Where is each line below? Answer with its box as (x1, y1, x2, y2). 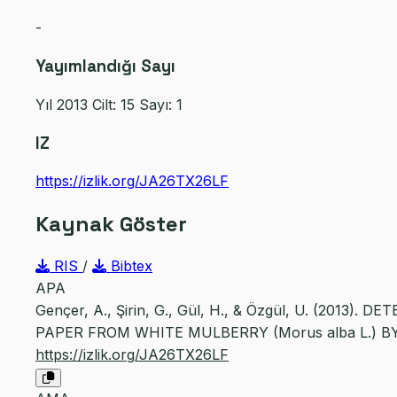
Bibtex (106, 257, 152, 276)
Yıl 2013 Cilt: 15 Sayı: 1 (35, 95, 183, 113)
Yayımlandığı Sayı (35, 56, 175, 77)
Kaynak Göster (35, 210, 187, 238)
